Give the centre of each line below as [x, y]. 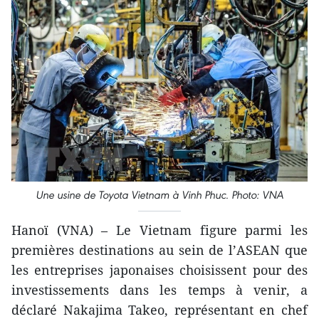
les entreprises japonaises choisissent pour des [159, 270]
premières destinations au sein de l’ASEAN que [159, 250]
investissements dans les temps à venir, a [159, 290]
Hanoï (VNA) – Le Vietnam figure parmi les [159, 230]
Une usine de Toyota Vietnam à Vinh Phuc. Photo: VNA [159, 195]
